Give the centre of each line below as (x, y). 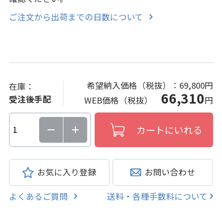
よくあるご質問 (38, 196)
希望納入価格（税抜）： (133, 85)
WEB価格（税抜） (123, 100)
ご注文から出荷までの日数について (76, 17)
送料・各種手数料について (158, 196)
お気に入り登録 (66, 172)
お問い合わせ (170, 172)
